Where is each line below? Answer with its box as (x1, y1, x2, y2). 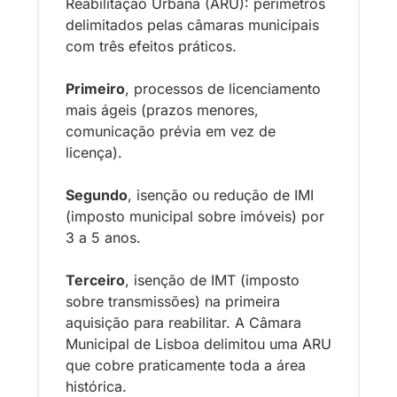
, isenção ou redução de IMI (128, 186, 314, 205)
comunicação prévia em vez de (66, 122, 276, 141)
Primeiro (66, 80, 125, 98)
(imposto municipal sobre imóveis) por (66, 207, 324, 226)
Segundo (66, 186, 128, 205)
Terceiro (66, 271, 125, 290)
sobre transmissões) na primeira (66, 292, 280, 311)
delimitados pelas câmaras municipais (66, 16, 319, 35)
